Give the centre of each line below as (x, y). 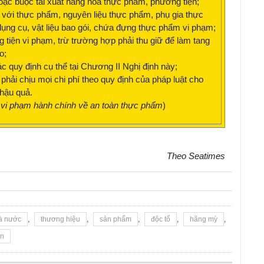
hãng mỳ (204, 220)
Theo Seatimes (196, 156)
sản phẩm (115, 220)
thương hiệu (60, 220)
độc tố (161, 220)
